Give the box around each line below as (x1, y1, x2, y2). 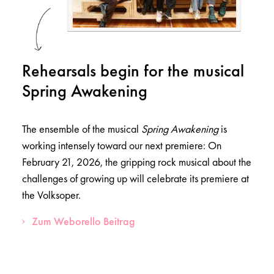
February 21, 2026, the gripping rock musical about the (22, 155, 251, 169)
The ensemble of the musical (22, 122, 141, 136)
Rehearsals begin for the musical (22, 60, 244, 82)
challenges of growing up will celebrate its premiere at (22, 171, 249, 186)
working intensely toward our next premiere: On (22, 138, 221, 153)
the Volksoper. (22, 188, 81, 202)
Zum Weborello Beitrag (32, 214, 135, 229)
